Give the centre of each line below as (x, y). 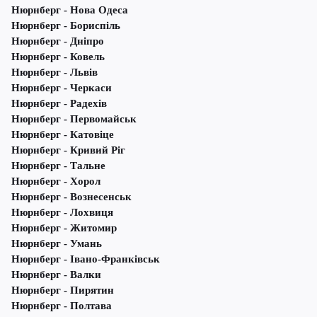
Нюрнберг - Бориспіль (66, 26)
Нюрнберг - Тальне (58, 166)
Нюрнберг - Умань (57, 244)
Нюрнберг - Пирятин (63, 290)
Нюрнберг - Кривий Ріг (68, 150)
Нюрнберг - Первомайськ (74, 119)
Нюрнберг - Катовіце (63, 135)
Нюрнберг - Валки (56, 275)
